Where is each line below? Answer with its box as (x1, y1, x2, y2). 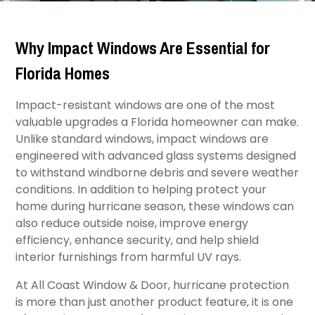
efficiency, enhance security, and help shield (15, 232, 259, 248)
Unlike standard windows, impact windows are (15, 131, 269, 147)
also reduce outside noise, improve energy (15, 215, 249, 231)
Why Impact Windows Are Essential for (15, 37, 271, 59)
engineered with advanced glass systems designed (15, 148, 297, 164)
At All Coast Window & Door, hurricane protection (15, 277, 290, 293)
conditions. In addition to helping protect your (15, 181, 267, 198)
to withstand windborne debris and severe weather (15, 165, 300, 181)
